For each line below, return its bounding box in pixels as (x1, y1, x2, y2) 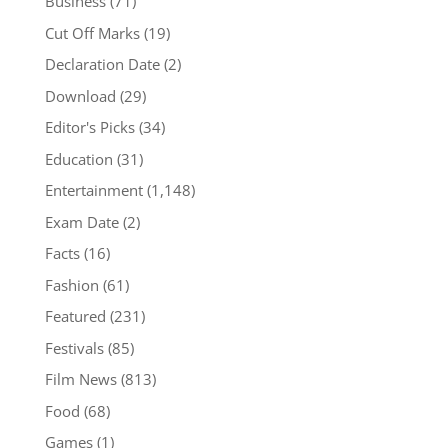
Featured (44, 306, 106, 326)
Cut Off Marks (44, 22, 140, 43)
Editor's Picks (44, 117, 135, 137)
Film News (44, 369, 117, 389)
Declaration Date (44, 54, 160, 74)
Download (44, 85, 116, 106)
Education (44, 148, 113, 169)
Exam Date (44, 211, 119, 232)
